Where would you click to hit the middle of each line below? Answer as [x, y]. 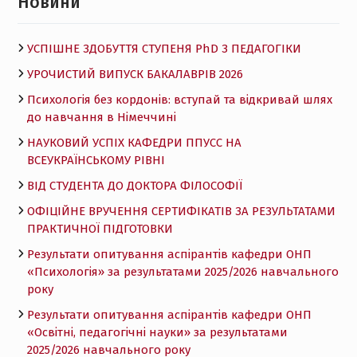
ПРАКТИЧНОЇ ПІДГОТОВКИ [100, 229]
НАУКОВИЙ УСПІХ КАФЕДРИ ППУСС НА [134, 143]
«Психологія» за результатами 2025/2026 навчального [182, 272]
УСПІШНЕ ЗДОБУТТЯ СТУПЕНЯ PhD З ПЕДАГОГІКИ [164, 49]
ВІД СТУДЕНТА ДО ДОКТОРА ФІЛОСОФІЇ [134, 186]
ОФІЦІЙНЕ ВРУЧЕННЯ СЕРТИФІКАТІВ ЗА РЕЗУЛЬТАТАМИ [181, 211]
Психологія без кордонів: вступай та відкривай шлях [179, 100]
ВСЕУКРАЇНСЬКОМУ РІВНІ [96, 160]
